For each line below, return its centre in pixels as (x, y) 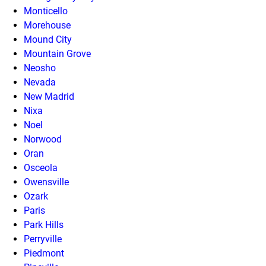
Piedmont (44, 253)
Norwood (43, 139)
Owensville (46, 182)
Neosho (40, 68)
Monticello (46, 11)
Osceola (41, 167)
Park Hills (44, 224)
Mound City (48, 39)
